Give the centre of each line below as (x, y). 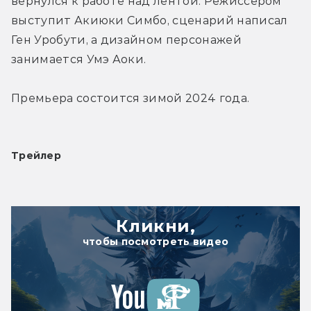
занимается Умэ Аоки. (79, 59)
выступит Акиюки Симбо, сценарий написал (150, 20)
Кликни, (155, 226)
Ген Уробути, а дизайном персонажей (126, 40)
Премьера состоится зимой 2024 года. (131, 98)
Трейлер (36, 155)
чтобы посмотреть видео (155, 241)
